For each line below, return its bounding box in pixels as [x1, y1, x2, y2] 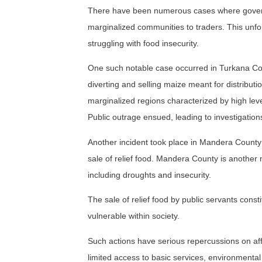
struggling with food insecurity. [88, 39, 199, 49]
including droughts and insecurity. [88, 170, 211, 180]
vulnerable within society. [88, 211, 180, 221]
